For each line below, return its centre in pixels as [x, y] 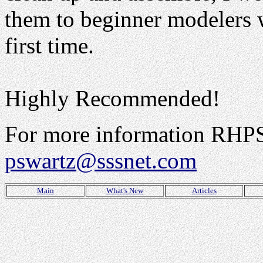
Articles [204, 190]
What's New [125, 190]
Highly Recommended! [112, 98]
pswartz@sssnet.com [101, 161]
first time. [49, 45]
